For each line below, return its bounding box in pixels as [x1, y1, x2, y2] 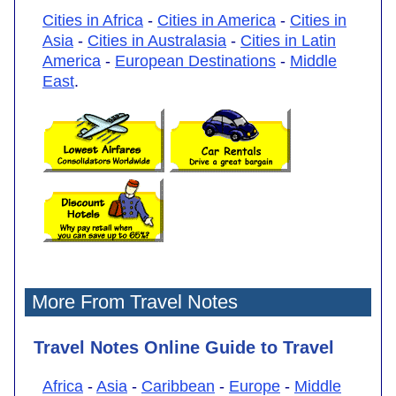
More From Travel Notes [32, 290, 238, 313]
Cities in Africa [42, 11, 143, 29]
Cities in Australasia [88, 31, 226, 49]
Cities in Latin [240, 31, 336, 49]
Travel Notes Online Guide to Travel [34, 337, 334, 357]
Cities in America [157, 11, 276, 29]
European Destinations [115, 51, 276, 70]
